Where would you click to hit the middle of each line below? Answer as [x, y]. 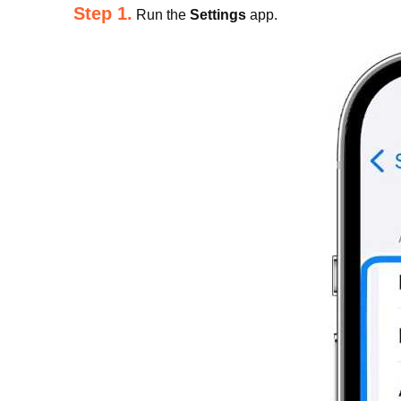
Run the [161, 15]
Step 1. [103, 13]
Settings [218, 15]
